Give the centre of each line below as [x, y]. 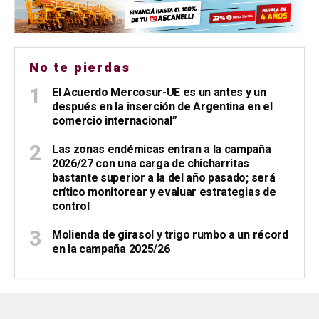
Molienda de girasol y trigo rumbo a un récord [170, 235]
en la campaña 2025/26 [111, 249]
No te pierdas [80, 68]
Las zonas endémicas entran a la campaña [162, 149]
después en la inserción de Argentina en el [162, 106]
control [71, 206]
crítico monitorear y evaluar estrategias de [164, 192]
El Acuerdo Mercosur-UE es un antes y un [159, 92]
